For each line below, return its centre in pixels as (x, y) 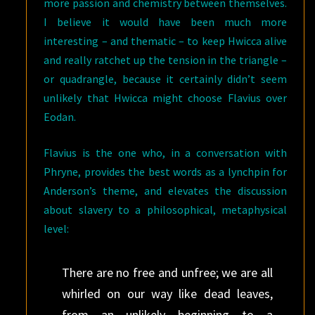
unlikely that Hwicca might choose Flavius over (165, 98)
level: (57, 229)
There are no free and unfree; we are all (167, 272)
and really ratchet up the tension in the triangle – (165, 60)
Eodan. (60, 117)
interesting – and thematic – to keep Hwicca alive (165, 41)
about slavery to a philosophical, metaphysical (165, 210)
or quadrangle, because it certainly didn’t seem (165, 79)
